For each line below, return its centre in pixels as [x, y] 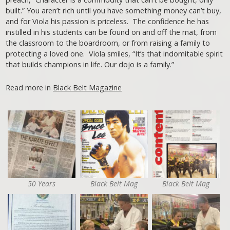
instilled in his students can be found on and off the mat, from [111, 32]
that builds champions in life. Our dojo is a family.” [90, 65]
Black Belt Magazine [88, 88]
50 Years [42, 183]
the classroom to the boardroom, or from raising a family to [108, 43]
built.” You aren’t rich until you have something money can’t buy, [114, 11]
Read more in [30, 88]
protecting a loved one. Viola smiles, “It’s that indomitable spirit [114, 54]
